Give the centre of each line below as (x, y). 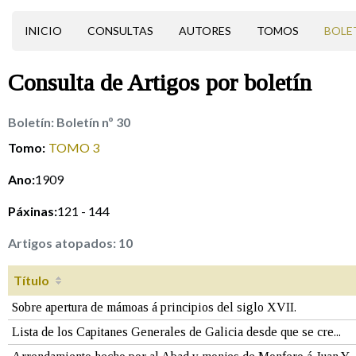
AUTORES (205, 31)
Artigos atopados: (63, 243)
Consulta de (68, 82)
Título (32, 281)
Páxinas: (33, 211)
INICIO (43, 31)
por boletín (255, 82)
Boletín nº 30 (93, 122)
